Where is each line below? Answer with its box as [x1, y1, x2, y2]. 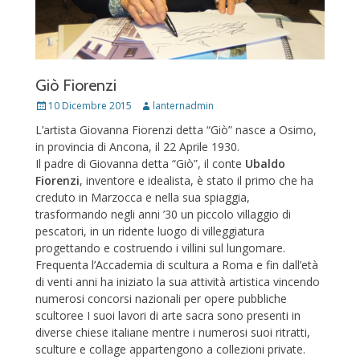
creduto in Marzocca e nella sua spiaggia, [35, 190, 250, 206]
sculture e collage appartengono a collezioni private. [35, 342, 305, 358]
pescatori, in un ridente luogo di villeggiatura [35, 223, 264, 239]
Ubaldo [245, 156, 285, 172]
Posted [35, 98, 67, 112]
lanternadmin [153, 99, 214, 113]
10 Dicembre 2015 [48, 99, 132, 113]
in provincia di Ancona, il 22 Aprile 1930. [35, 139, 239, 155]
